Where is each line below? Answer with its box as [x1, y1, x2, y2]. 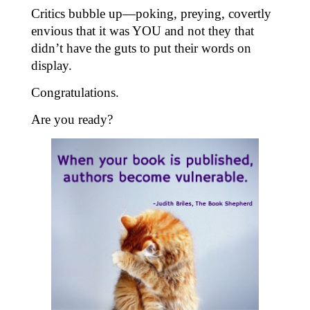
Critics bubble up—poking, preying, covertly [30, 6, 271, 21]
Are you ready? [30, 111, 113, 127]
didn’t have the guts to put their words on [30, 40, 251, 55]
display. [30, 57, 72, 73]
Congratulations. [30, 84, 119, 100]
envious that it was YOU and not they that [30, 23, 254, 38]
